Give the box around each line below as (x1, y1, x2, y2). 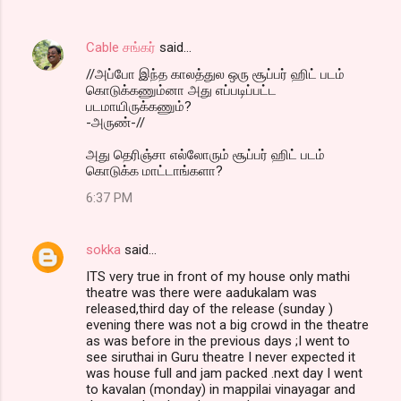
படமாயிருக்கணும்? (86, 98, 192, 115)
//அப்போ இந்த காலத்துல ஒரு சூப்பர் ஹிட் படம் (86, 65, 345, 82)
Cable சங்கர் (86, 38, 156, 55)
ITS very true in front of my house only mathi (86, 268, 350, 285)
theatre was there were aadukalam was (86, 284, 317, 301)
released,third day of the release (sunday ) (86, 300, 333, 317)
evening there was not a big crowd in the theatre (86, 316, 369, 333)
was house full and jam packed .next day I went (86, 364, 363, 381)
